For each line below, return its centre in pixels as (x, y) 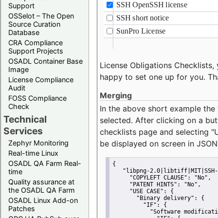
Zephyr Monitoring (38, 143)
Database (24, 32)
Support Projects (36, 51)
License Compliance (41, 79)
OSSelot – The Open (41, 16)
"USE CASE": (148, 191)
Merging (116, 95)
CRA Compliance (36, 42)
